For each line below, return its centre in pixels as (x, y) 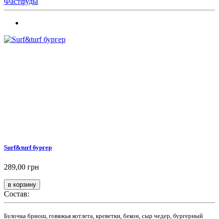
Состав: (17, 194)
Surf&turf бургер (28, 148)
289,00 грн (22, 167)
